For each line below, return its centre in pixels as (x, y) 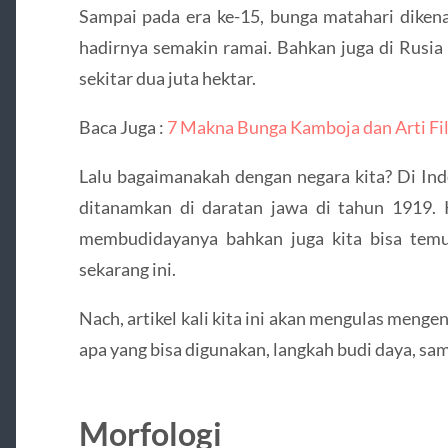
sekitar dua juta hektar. (167, 77)
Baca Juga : (122, 126)
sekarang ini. (127, 269)
